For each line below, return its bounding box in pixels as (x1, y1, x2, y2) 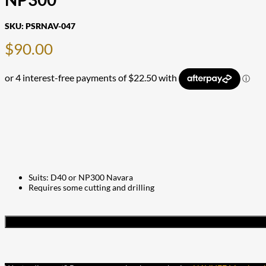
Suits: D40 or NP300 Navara (28, 172, 133, 182)
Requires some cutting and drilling (28, 182, 154, 192)
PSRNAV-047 (26, 20, 75, 31)
